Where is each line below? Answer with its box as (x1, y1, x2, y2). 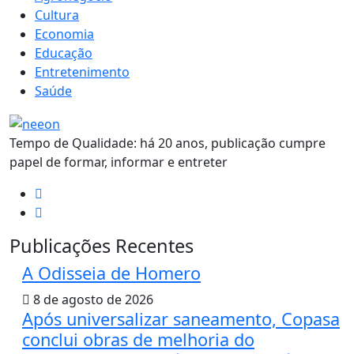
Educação (35, 44, 92, 62)
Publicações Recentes (9, 233, 194, 259)
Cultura (35, 6, 79, 24)
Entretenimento (35, 63, 130, 81)
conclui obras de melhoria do (22, 328, 254, 352)
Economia (35, 25, 94, 43)
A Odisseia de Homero (22, 262, 201, 285)
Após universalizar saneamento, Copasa (22, 307, 340, 331)
